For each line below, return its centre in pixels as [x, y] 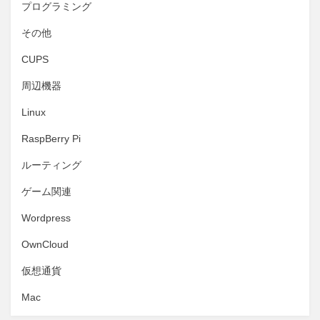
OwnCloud [45, 244]
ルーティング [51, 165]
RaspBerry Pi [51, 139]
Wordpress [46, 218]
